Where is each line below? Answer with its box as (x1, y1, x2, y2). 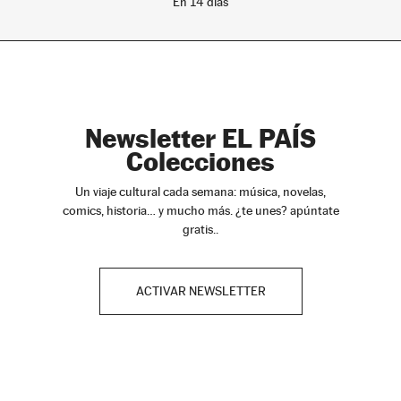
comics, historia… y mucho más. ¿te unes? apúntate (62, 202, 339, 218)
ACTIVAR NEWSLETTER (135, 283, 266, 298)
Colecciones (126, 145, 275, 177)
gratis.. (183, 221, 218, 236)
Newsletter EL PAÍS (85, 122, 316, 154)
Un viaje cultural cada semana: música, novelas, (75, 183, 326, 199)
